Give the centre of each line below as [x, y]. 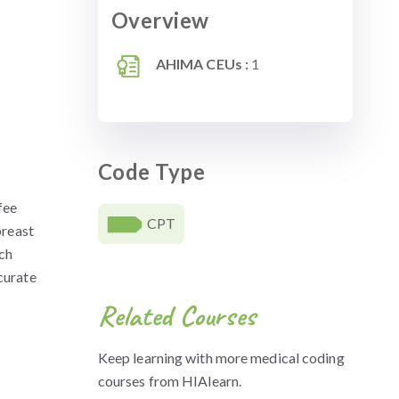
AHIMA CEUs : [202, 64]
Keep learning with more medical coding [221, 358]
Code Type [151, 171]
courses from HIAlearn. [170, 381]
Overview [160, 20]
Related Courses [177, 316]
